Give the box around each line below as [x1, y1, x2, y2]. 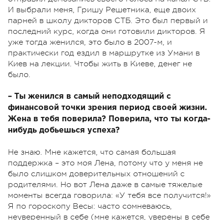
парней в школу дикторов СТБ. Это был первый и [8, 16, 208, 26]
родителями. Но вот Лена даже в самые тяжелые [8, 180, 202, 190]
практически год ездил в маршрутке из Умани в [8, 49, 200, 58]
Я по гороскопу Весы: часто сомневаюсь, [8, 202, 172, 211]
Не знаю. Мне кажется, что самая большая [8, 148, 176, 157]
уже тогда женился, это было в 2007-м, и [8, 38, 172, 47]
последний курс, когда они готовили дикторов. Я [8, 27, 205, 36]
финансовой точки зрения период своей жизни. [8, 104, 207, 112]
